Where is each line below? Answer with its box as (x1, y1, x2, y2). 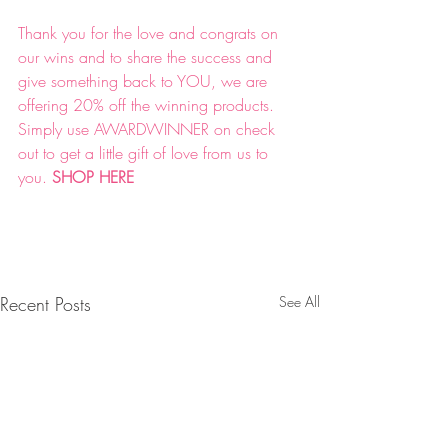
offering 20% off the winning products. (18, 94, 279, 117)
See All (279, 292, 320, 312)
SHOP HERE (52, 166, 139, 189)
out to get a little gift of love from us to (18, 142, 273, 165)
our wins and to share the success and (18, 46, 277, 69)
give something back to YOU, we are (18, 70, 272, 93)
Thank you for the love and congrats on (18, 22, 283, 45)
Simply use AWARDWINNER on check (18, 118, 280, 141)
